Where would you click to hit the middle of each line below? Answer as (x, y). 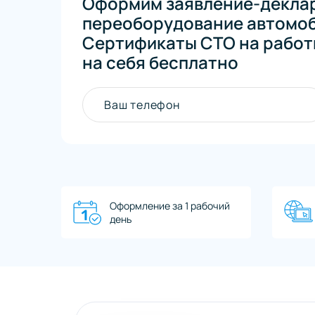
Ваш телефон (142, 105)
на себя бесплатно (160, 63)
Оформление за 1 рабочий (170, 206)
